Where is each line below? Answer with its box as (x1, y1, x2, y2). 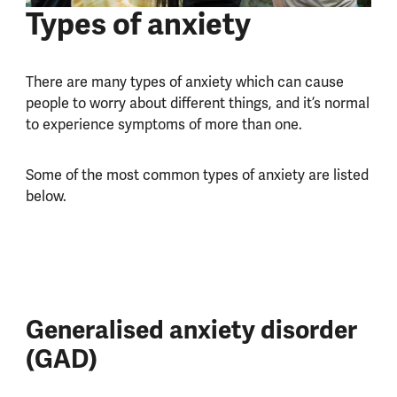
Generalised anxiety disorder (25, 315, 357, 346)
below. (25, 186, 70, 206)
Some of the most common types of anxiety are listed (25, 165, 369, 184)
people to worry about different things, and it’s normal (25, 93, 370, 113)
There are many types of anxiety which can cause (25, 72, 344, 91)
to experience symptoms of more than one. (25, 114, 306, 134)
